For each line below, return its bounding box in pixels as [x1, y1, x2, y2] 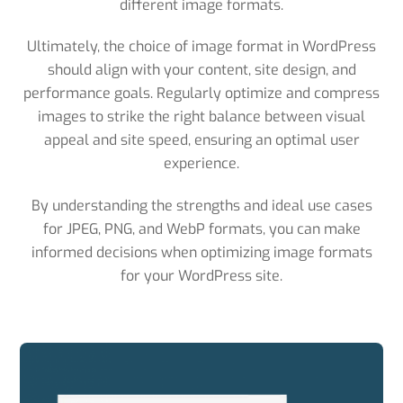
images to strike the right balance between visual [38, 107, 365, 127]
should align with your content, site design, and [47, 60, 356, 80]
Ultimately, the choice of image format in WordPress [27, 37, 376, 57]
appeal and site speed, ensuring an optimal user [43, 130, 360, 150]
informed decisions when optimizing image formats [31, 243, 372, 263]
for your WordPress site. [121, 266, 282, 286]
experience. [164, 154, 239, 174]
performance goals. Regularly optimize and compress [23, 84, 380, 103]
